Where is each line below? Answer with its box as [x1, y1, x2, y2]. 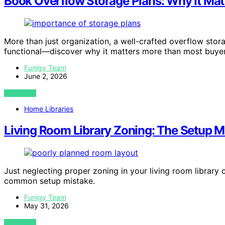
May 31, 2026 [24, 201, 69, 210]
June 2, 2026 [24, 72, 67, 81]
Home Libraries [24, 104, 73, 114]
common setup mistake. [4, 176, 95, 186]
